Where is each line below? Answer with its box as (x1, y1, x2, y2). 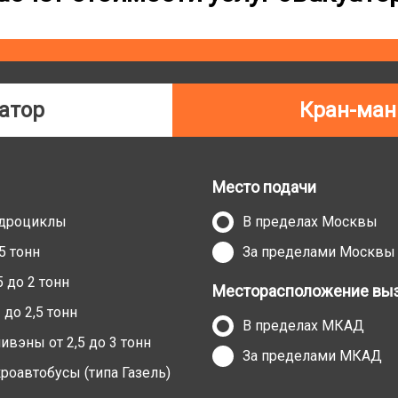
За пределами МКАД (243, 347, 382, 364)
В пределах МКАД (243, 317, 364, 334)
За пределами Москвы (243, 243, 395, 260)
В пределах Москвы (243, 213, 378, 230)
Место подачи (212, 178, 316, 196)
